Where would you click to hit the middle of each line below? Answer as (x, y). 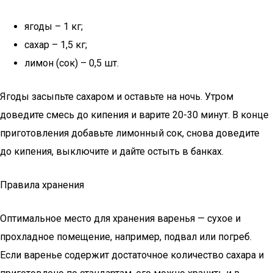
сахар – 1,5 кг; (56, 45)
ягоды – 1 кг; (54, 27)
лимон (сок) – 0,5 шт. (72, 63)
